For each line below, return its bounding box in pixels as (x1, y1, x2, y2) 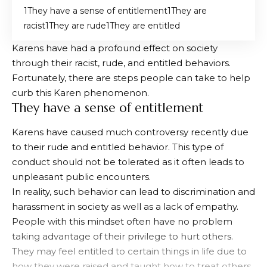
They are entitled (110, 20, 180, 32)
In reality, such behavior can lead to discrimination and (12, 185, 255, 197)
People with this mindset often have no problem (12, 215, 232, 227)
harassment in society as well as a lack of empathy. (12, 200, 238, 212)
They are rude (49, 20, 106, 32)
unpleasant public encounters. (12, 170, 151, 182)
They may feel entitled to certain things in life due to (12, 245, 247, 257)
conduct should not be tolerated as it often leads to (12, 156, 244, 167)
